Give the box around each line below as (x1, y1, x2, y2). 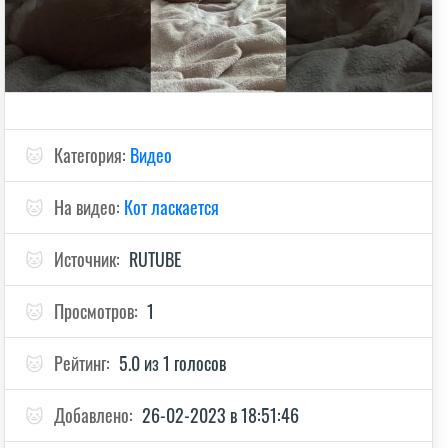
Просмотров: (54, 297, 143, 324)
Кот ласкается (124, 193, 220, 220)
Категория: (54, 141, 131, 168)
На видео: (54, 193, 125, 220)
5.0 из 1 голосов (119, 349, 227, 376)
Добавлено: (54, 401, 138, 428)
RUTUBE (129, 245, 182, 272)
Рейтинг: (54, 349, 115, 376)
